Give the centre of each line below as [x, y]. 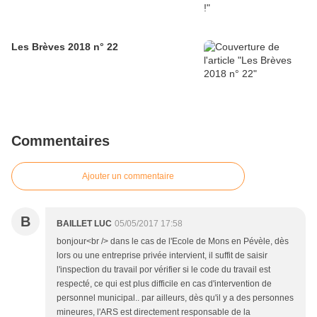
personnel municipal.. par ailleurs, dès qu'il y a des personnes [175, 298]
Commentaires [60, 140]
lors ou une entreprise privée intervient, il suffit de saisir [162, 255]
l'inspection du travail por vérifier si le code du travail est [163, 269]
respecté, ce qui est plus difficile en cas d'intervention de [164, 283]
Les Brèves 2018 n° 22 [65, 46]
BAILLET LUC [84, 223]
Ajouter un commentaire [128, 176]
